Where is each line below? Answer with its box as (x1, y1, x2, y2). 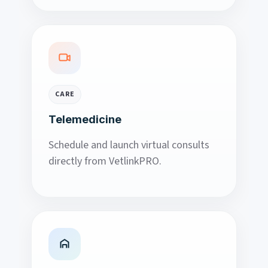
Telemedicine (48, 113, 121, 126)
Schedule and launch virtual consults (48, 138, 209, 153)
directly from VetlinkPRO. (48, 154, 162, 169)
